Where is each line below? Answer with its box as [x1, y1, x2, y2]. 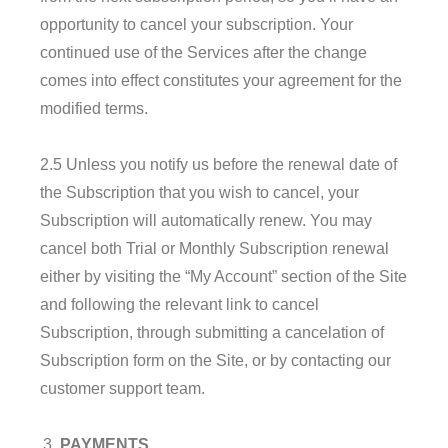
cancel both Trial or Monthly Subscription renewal [40, 239, 389, 257]
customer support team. [40, 379, 205, 397]
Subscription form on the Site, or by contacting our [40, 351, 391, 369]
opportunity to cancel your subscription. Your [40, 15, 353, 33]
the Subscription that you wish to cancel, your [40, 183, 359, 201]
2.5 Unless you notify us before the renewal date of [40, 155, 397, 173]
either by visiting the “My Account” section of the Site [40, 267, 407, 285]
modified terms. [40, 99, 148, 117]
